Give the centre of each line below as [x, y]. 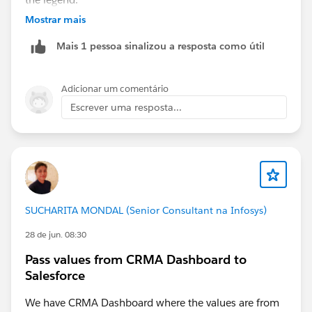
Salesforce [55, 275]
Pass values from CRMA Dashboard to [136, 259]
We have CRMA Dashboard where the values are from [152, 302]
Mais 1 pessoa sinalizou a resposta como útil [161, 46]
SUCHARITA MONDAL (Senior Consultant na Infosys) [146, 210]
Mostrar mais [55, 19]
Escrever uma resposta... [126, 107]
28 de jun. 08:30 [56, 234]
